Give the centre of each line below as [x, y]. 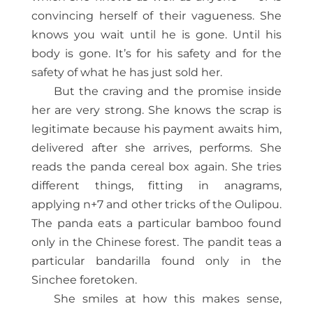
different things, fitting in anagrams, [156, 186]
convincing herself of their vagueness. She [156, 16]
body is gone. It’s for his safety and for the [156, 54]
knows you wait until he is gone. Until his [156, 35]
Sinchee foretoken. [84, 280]
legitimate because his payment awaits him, [156, 129]
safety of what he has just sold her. [126, 73]
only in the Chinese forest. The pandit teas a [156, 242]
